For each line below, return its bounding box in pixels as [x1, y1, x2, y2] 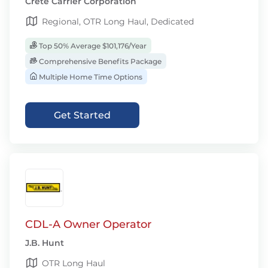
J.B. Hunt [25, 237, 64, 248]
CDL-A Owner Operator [25, 218, 151, 231]
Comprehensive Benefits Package [37, 57, 162, 66]
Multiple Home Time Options [37, 72, 142, 81]
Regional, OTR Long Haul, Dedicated [42, 16, 194, 27]
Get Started [54, 109, 111, 121]
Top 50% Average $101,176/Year [37, 41, 147, 50]
